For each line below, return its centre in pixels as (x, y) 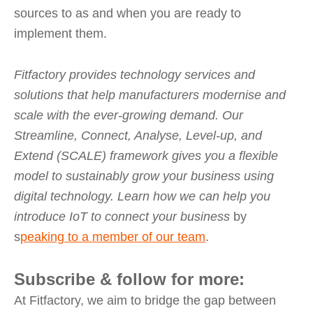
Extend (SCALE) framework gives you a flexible (146, 156)
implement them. (60, 34)
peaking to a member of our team (113, 237)
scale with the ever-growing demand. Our (129, 115)
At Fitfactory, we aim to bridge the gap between (145, 300)
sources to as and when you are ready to (128, 13)
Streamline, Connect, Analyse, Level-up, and (138, 136)
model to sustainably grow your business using (144, 176)
